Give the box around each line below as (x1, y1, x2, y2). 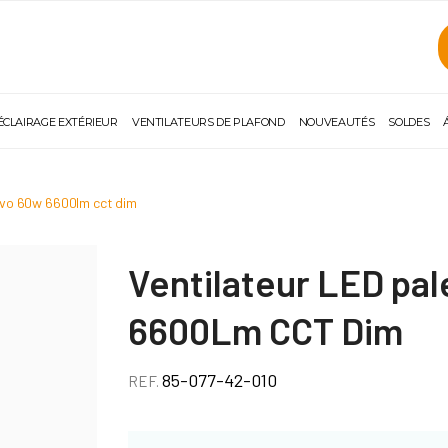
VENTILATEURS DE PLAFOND (131, 115, 285, 129)
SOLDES (388, 115, 430, 129)
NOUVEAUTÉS (298, 115, 375, 129)
